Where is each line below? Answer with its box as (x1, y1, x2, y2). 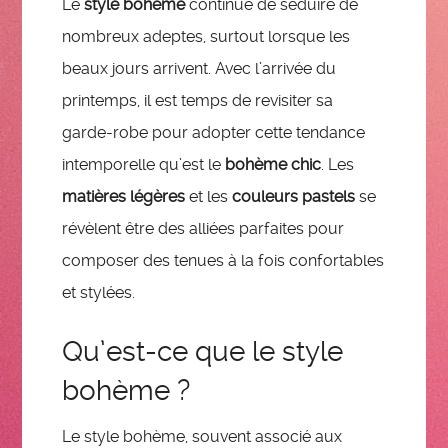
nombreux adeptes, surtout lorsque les (62, 27, 351, 46)
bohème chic (225, 155, 322, 174)
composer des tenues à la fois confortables (62, 251, 385, 270)
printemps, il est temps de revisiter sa (62, 91, 334, 110)
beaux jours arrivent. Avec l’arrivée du (62, 59, 337, 78)
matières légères (62, 187, 186, 206)
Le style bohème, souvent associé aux (62, 426, 343, 446)
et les (185, 187, 233, 206)
